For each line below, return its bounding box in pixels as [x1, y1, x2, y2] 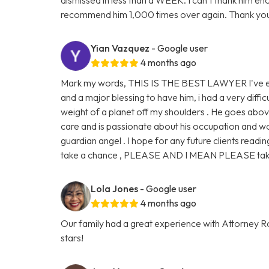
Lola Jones [91, 182, 139, 195]
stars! [61, 231, 84, 244]
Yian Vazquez [91, 41, 150, 54]
